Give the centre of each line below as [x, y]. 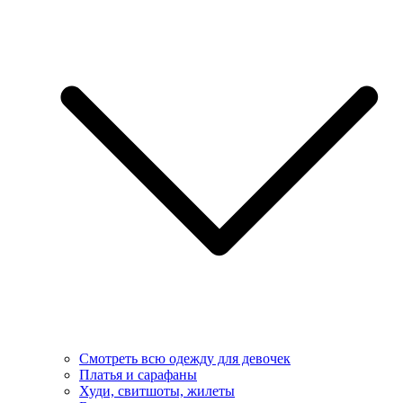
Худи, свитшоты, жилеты [157, 390]
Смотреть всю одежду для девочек [185, 358]
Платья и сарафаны [138, 374]
